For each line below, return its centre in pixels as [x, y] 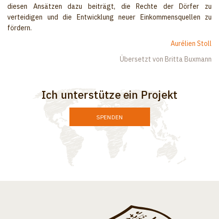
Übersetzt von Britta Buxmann [166, 59]
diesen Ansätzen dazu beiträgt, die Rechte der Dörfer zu [109, 7]
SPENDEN [109, 117]
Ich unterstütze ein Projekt [109, 95]
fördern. [20, 28]
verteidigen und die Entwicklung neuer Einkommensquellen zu [109, 17]
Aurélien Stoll [191, 44]
